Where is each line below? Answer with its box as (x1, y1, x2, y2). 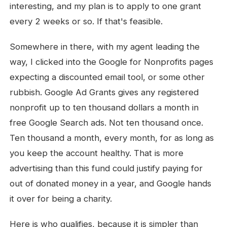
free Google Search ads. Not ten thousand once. (10, 118, 204, 128)
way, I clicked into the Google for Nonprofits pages (10, 57, 214, 67)
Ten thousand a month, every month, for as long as (10, 133, 214, 143)
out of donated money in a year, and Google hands (10, 178, 212, 188)
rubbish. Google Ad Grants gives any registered (10, 87, 199, 97)
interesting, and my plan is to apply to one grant (10, 1, 202, 11)
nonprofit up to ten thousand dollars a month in (10, 102, 199, 112)
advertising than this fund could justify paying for (10, 163, 203, 173)
